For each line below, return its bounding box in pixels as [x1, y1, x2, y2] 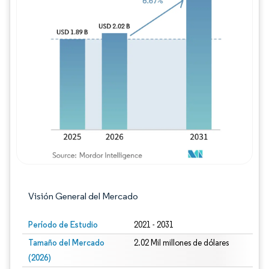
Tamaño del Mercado [28, 237, 104, 248]
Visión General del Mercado [28, 190, 138, 202]
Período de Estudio [28, 219, 98, 230]
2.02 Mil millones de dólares [133, 238, 229, 248]
